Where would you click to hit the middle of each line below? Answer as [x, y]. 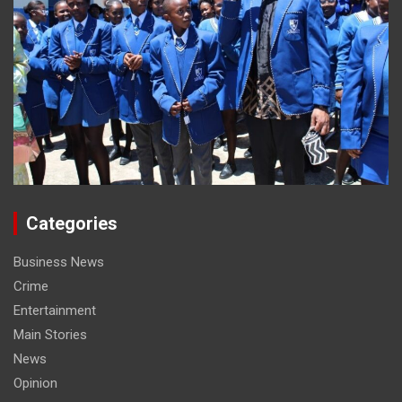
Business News [59, 262]
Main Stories [50, 334]
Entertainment [55, 310]
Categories [72, 223]
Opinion [35, 383]
